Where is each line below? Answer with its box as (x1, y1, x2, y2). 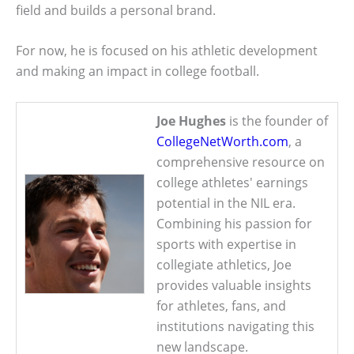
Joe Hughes (156, 111, 226, 130)
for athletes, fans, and (156, 296, 286, 314)
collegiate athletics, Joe (156, 255, 292, 273)
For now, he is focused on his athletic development (16, 42, 318, 60)
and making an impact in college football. (16, 62, 259, 81)
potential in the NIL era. (156, 194, 296, 212)
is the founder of (226, 111, 328, 130)
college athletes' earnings (156, 173, 308, 191)
